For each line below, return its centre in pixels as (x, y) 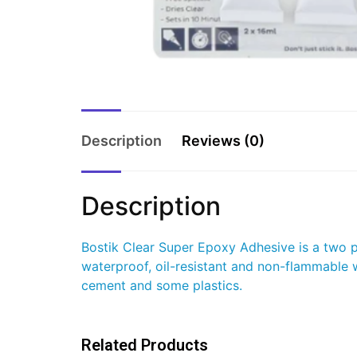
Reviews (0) (223, 141)
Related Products (145, 345)
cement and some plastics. (162, 286)
